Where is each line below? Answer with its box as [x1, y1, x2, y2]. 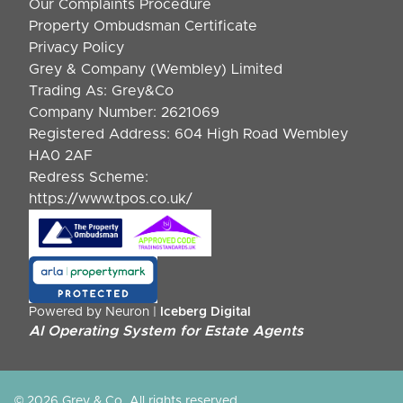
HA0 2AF [29, 148, 93, 164]
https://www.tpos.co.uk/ [29, 192, 193, 207]
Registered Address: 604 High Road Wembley [29, 127, 348, 142]
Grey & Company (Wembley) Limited [29, 62, 282, 77]
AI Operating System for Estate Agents [29, 324, 303, 339]
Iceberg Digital [160, 306, 251, 319]
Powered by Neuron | [29, 306, 160, 319]
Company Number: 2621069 [29, 105, 219, 121]
